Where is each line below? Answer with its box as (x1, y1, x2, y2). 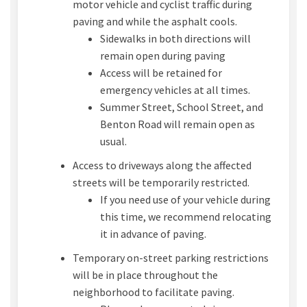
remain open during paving (100, 49, 225, 63)
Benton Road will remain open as (100, 117, 255, 132)
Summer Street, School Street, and (100, 100, 263, 114)
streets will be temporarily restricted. (73, 175, 249, 190)
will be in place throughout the (73, 268, 218, 282)
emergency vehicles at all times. (100, 83, 250, 97)
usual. (100, 134, 127, 149)
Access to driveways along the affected (73, 158, 251, 173)
